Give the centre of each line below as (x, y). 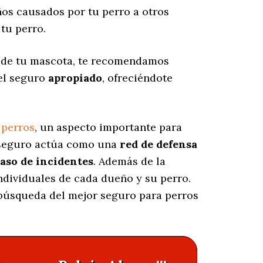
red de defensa (159, 144)
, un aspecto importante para (108, 127)
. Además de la (129, 161)
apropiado (75, 78)
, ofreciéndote (137, 78)
